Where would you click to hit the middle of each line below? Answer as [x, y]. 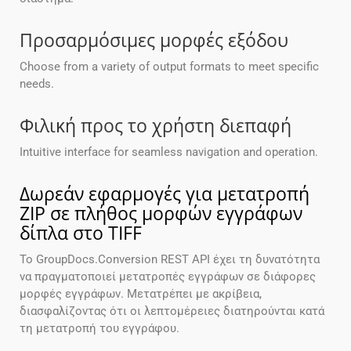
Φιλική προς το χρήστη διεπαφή [156, 126]
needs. [37, 84]
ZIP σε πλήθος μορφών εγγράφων [161, 213]
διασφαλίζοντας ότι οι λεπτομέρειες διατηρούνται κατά [172, 311]
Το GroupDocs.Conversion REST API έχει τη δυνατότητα [170, 260]
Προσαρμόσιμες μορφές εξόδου [154, 40]
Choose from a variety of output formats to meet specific [169, 67]
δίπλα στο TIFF [81, 233]
